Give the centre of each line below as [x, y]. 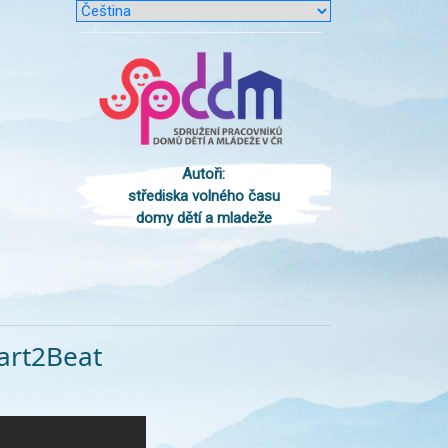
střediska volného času [203, 196]
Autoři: [203, 174]
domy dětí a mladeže [203, 218]
